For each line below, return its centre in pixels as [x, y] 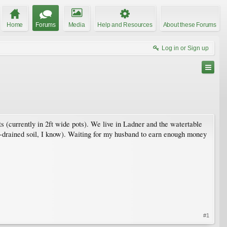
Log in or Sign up [185, 48]
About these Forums [190, 25]
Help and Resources [125, 25]
